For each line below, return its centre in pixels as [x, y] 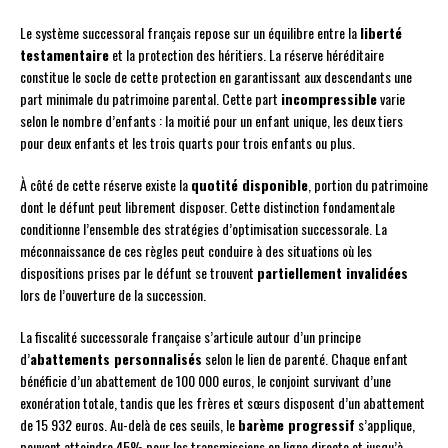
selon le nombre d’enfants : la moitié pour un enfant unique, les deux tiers [211, 121]
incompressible [329, 99]
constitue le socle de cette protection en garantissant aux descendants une [216, 77]
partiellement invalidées [332, 273]
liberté [381, 33]
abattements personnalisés [116, 359]
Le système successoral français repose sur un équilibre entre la [190, 33]
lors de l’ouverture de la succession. [113, 295]
